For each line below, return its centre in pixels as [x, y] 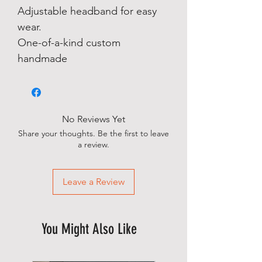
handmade [42, 58]
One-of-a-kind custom [69, 43]
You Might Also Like [89, 229]
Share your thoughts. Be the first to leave [94, 133]
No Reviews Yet [94, 119]
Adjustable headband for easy [87, 11]
